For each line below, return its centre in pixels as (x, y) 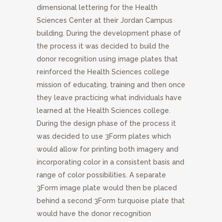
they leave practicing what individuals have (109, 98)
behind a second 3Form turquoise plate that (111, 201)
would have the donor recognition (94, 214)
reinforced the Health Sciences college (103, 72)
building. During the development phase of (109, 33)
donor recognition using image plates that (107, 59)
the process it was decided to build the (103, 46)
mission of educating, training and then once (111, 85)
